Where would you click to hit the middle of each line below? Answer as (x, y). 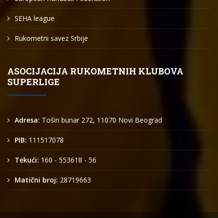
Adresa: (28, 120)
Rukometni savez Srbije (51, 38)
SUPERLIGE (34, 82)
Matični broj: (37, 180)
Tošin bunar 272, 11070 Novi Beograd (102, 120)
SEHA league (35, 18)
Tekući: (28, 160)
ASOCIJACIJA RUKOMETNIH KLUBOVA (95, 71)
